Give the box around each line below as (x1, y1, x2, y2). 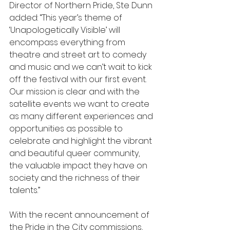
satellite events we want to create (9, 98, 151, 110)
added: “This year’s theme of (9, 12, 124, 24)
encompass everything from (9, 36, 127, 48)
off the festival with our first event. (9, 73, 148, 85)
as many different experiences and (9, 110, 155, 122)
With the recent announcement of (9, 209, 151, 221)
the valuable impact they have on (9, 160, 149, 171)
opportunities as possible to (9, 123, 125, 135)
